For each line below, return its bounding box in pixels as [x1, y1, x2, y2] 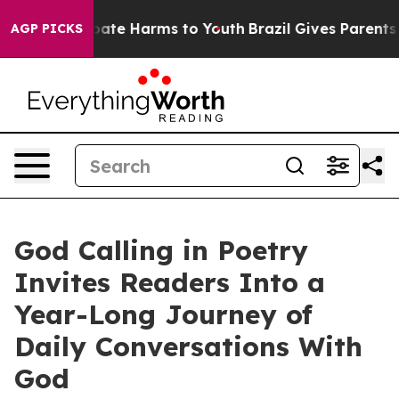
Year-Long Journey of [14, 297, 313, 331]
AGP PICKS [11, 20, 83, 37]
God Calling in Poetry [14, 233, 308, 267]
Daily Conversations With [14, 330, 362, 363]
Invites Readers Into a [14, 265, 325, 299]
